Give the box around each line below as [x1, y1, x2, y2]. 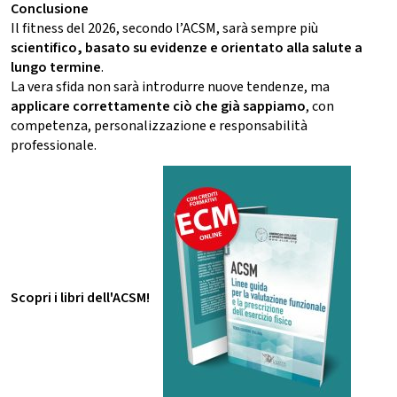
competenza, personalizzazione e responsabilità [11, 116, 307, 136]
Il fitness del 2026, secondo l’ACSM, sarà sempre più [11, 19, 318, 39]
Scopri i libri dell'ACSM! [11, 287, 150, 307]
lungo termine [11, 58, 101, 78]
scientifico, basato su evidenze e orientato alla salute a [11, 38, 362, 58]
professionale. [11, 136, 97, 156]
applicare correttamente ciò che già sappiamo [11, 97, 306, 117]
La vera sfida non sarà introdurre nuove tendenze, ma [11, 77, 330, 97]
